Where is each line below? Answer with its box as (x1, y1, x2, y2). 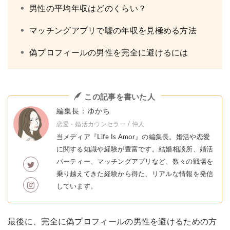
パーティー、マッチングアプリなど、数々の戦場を (56, 158, 214, 165)
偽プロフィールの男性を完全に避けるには (29, 48, 188, 57)
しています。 (56, 183, 98, 190)
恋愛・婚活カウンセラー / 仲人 (56, 121, 145, 127)
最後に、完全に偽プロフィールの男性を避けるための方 (8, 218, 217, 226)
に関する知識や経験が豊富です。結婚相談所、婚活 (56, 146, 214, 153)
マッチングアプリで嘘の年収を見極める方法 (29, 26, 197, 35)
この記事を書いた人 (84, 93, 156, 101)
